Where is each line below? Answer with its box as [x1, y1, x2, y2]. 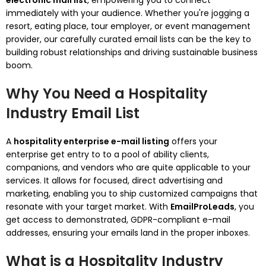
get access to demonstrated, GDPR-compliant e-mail [6, 214, 230, 226]
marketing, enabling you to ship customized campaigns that [6, 188, 258, 199]
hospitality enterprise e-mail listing [14, 135, 169, 147]
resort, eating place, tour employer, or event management [6, 20, 251, 32]
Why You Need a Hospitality [6, 84, 208, 103]
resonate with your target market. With [6, 201, 170, 213]
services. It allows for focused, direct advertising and [6, 175, 223, 186]
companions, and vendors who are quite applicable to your [6, 161, 251, 173]
